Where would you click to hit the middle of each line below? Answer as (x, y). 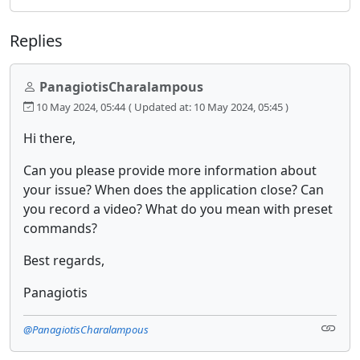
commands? (60, 228)
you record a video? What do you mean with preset (178, 209)
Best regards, (64, 260)
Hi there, (49, 138)
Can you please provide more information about (170, 170)
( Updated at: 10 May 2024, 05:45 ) (209, 106)
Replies (36, 40)
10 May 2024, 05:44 (80, 106)
